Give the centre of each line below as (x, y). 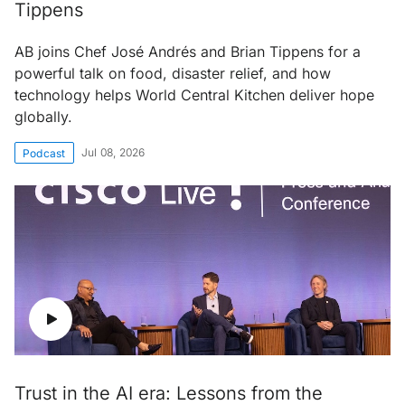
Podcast (44, 153)
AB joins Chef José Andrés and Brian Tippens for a (188, 51)
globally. (43, 116)
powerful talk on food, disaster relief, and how (173, 73)
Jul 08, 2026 (113, 152)
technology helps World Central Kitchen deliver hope (194, 94)
